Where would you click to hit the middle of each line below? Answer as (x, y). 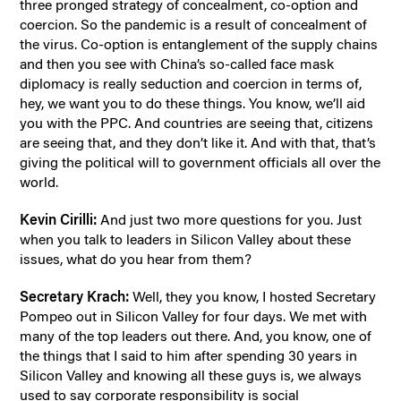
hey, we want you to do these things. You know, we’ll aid (193, 103)
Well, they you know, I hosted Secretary (255, 296)
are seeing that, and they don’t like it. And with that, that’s (198, 142)
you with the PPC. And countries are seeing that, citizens (197, 123)
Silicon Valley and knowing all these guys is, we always (191, 375)
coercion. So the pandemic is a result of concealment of (194, 24)
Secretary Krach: (77, 296)
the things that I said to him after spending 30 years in (189, 355)
